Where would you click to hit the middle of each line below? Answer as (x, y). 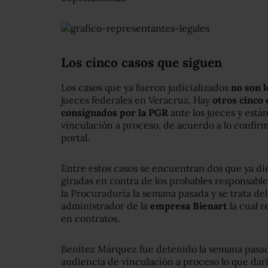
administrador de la (106, 206)
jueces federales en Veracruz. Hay (137, 100)
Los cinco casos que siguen (141, 63)
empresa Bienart (189, 206)
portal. (75, 138)
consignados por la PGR (115, 113)
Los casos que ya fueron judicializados (146, 88)
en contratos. (90, 219)
